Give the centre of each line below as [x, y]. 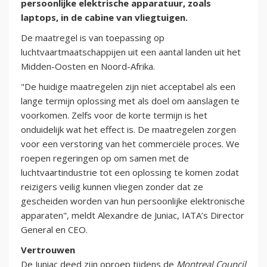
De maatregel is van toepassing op [93, 38]
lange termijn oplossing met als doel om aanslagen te [130, 101]
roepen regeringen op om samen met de [105, 158]
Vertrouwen [48, 250]
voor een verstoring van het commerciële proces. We [130, 144]
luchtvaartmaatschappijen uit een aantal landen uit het [131, 52]
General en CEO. [54, 230]
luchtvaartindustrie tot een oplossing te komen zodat [130, 173]
